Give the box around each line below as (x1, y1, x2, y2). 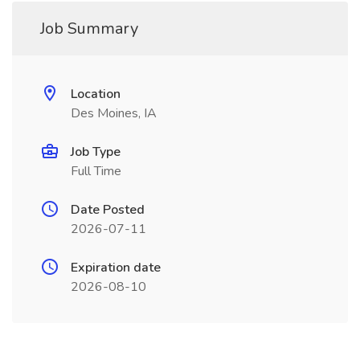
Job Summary (40, 18, 138, 39)
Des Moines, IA (71, 104, 157, 122)
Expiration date (71, 259, 161, 276)
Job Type (71, 143, 121, 161)
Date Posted (71, 201, 145, 219)
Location (71, 85, 121, 103)
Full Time (71, 162, 121, 180)
